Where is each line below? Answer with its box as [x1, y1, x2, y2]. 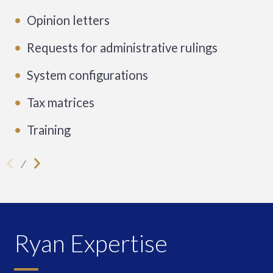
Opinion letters [27, 12, 110, 27]
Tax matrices [27, 94, 95, 110]
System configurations [27, 67, 149, 82]
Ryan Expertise [13, 228, 168, 257]
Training [27, 122, 71, 137]
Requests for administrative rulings [27, 40, 218, 55]
